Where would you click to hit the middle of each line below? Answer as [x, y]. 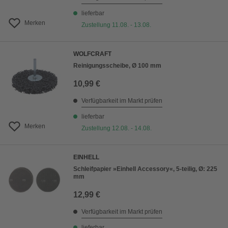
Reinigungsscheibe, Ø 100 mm [117, 66]
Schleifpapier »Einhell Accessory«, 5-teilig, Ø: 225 [145, 169]
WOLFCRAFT [92, 54]
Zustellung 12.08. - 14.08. [117, 129]
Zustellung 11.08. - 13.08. [116, 25]
